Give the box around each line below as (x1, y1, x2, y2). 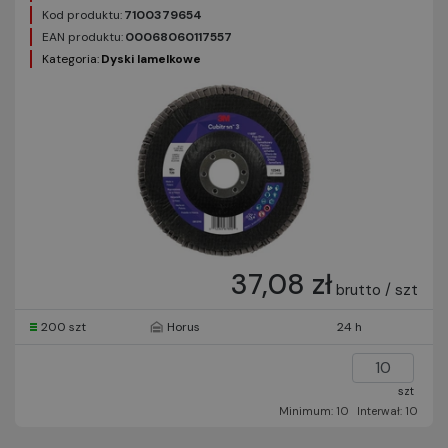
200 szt (41, 319, 86, 335)
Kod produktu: (42, 7, 122, 23)
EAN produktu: (42, 29, 123, 45)
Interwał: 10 (357, 404, 418, 418)
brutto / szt (336, 280, 418, 300)
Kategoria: (42, 51, 99, 67)
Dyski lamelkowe (101, 51, 201, 67)
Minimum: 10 (279, 404, 349, 418)
